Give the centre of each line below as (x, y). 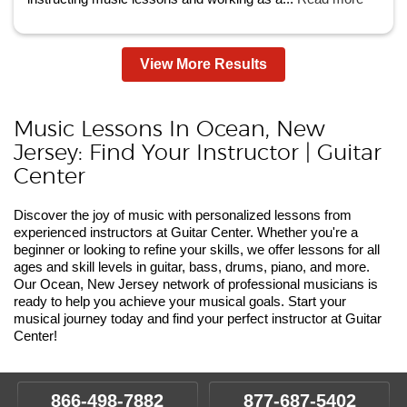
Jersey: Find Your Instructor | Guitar (198, 154)
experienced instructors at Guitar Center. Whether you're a (186, 232)
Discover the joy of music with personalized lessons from (183, 215)
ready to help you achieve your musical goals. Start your (180, 301)
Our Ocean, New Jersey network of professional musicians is (196, 284)
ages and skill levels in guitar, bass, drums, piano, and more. (192, 267)
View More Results (203, 64)
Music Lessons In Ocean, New (169, 130)
